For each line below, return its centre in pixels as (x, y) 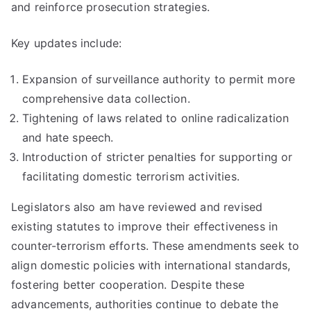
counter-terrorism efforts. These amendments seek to (155, 246)
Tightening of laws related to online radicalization (156, 118)
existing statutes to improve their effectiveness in (145, 226)
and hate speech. (68, 137)
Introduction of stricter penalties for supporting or (158, 157)
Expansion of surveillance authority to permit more (159, 79)
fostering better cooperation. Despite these (128, 285)
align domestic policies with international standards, (151, 265)
